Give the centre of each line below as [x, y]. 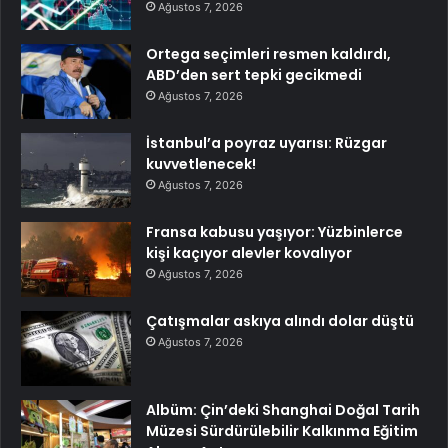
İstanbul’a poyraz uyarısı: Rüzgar [266, 142]
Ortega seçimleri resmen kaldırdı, [268, 53]
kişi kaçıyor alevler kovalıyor [249, 252]
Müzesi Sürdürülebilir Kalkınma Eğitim [282, 430]
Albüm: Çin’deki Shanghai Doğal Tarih [283, 409]
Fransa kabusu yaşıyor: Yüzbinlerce [274, 231]
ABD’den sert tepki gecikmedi [254, 74]
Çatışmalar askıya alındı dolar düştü [280, 320]
